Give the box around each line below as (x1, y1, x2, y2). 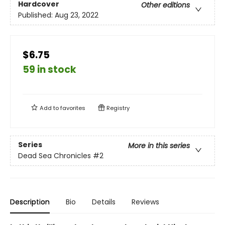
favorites (60, 103, 85, 112)
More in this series (128, 141, 190, 151)
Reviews (132, 196, 159, 207)
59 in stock (23, 62, 76, 76)
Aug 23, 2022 (55, 10, 98, 21)
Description (10, 196, 50, 207)
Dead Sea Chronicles (18, 151, 91, 161)
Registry (105, 103, 130, 112)
